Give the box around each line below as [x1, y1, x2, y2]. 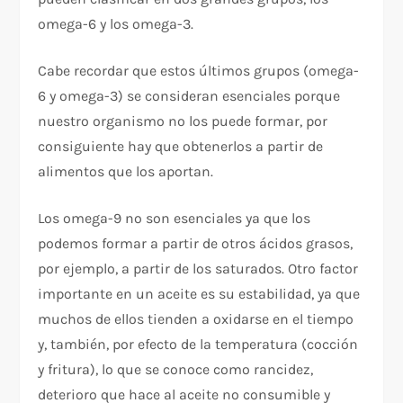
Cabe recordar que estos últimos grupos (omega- [38, 61, 360, 79]
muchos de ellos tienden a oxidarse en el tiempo [38, 309, 354, 327]
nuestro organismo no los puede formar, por [38, 112, 328, 130]
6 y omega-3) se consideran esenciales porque [38, 86, 341, 104]
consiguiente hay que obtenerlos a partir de [38, 137, 324, 155]
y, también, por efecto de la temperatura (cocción [38, 335, 359, 353]
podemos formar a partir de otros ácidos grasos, [38, 234, 354, 252]
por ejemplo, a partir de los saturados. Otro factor [38, 259, 359, 277]
